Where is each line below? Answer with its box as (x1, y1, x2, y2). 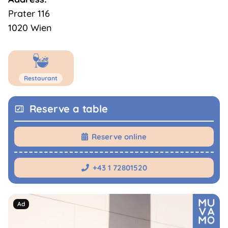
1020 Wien (8, 22, 52, 34)
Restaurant (24, 74, 58, 82)
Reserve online (92, 132, 147, 141)
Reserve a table (29, 102, 108, 115)
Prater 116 (8, 8, 50, 19)
